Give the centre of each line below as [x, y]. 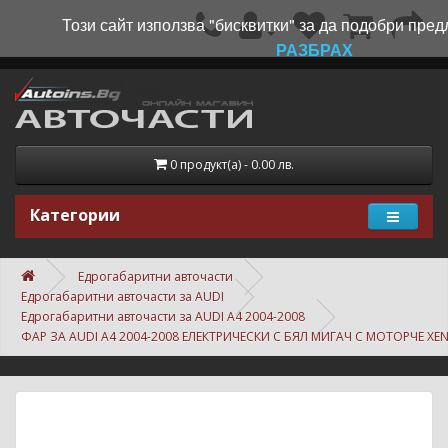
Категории [75, 215]
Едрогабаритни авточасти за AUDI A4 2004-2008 [163, 316]
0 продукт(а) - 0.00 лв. [232, 164]
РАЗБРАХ [314, 49]
